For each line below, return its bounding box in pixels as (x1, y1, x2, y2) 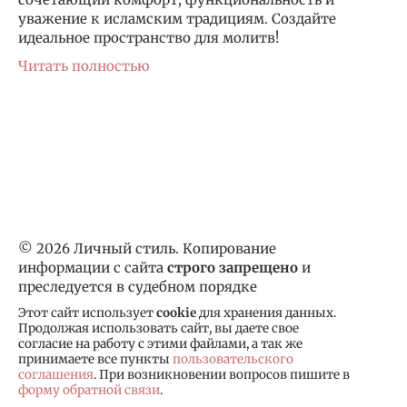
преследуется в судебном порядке (18, 278, 257, 296)
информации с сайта (18, 259, 167, 277)
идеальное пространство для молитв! (18, 29, 279, 47)
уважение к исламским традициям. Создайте (18, 10, 336, 28)
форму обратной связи (18, 382, 160, 399)
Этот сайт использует (18, 305, 156, 322)
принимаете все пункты (18, 352, 173, 368)
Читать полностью (18, 57, 150, 75)
